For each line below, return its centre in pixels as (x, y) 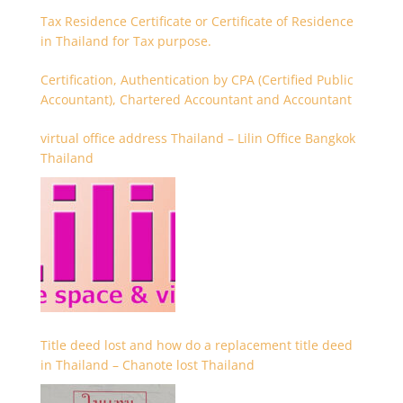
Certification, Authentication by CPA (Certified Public (197, 80)
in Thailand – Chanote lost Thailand (147, 365)
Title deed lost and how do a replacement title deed (196, 345)
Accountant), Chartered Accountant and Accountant (196, 99)
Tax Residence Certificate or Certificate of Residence (197, 21)
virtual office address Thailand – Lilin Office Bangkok (197, 138)
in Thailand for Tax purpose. (125, 41)
